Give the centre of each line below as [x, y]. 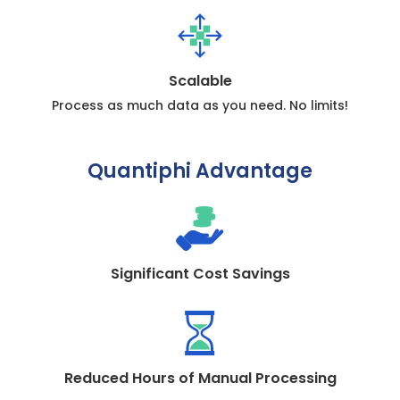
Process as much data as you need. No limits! [200, 106]
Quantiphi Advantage [200, 171]
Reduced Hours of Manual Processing [200, 379]
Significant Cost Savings [200, 274]
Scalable [200, 81]
